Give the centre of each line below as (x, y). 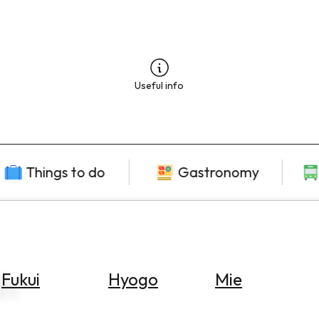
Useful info (159, 85)
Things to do (66, 172)
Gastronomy (219, 172)
